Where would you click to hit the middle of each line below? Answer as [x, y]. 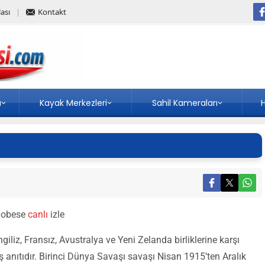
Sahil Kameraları [185, 103]
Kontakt [52, 12]
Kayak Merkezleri [73, 103]
